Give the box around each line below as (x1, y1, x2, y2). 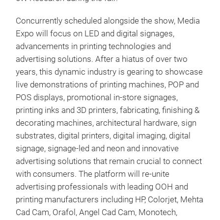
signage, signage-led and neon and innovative (16, 144, 179, 153)
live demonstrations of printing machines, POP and (16, 80, 199, 89)
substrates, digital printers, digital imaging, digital (16, 131, 191, 140)
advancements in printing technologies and (16, 42, 171, 51)
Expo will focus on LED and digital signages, (16, 29, 174, 38)
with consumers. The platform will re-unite (16, 169, 169, 179)
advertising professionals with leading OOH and (16, 182, 188, 192)
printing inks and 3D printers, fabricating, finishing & (16, 106, 199, 115)
